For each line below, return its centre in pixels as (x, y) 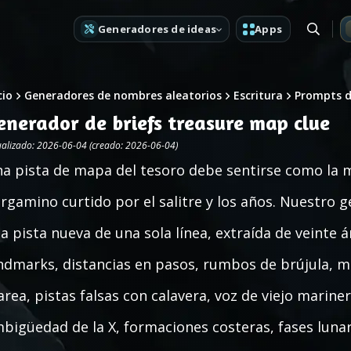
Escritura (258, 95)
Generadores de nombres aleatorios (123, 95)
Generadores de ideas (157, 29)
